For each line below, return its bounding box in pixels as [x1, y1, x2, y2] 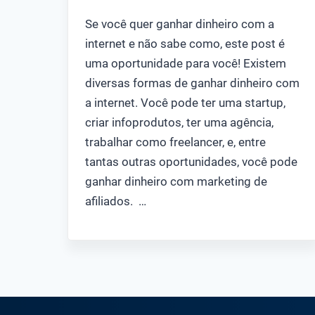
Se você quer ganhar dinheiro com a [85, 16, 274, 31]
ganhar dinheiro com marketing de [85, 174, 267, 188]
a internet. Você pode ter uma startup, [85, 95, 285, 110]
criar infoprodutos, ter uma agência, [85, 115, 274, 129]
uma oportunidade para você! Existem [85, 56, 286, 70]
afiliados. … [85, 193, 146, 208]
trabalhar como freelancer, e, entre [85, 134, 266, 149]
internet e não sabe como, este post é [85, 36, 285, 51]
